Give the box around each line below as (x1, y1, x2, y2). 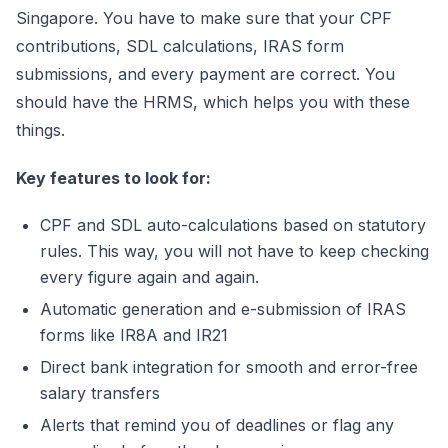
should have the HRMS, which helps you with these (16, 92, 410, 112)
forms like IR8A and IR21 (40, 325, 228, 345)
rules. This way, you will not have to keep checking (40, 241, 429, 261)
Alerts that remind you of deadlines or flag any (40, 415, 394, 435)
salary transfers (40, 383, 160, 403)
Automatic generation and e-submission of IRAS (40, 299, 406, 319)
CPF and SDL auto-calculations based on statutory (40, 215, 426, 235)
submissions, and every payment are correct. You (16, 64, 395, 84)
